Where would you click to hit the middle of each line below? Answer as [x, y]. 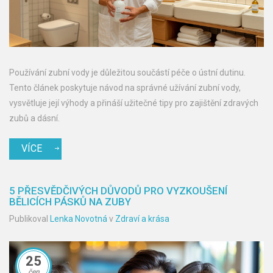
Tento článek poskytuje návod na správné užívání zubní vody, [125, 88]
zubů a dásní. [34, 119]
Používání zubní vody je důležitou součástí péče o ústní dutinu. [127, 73]
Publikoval [30, 219]
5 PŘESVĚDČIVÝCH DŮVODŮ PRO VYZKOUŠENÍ [118, 191]
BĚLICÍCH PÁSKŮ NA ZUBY [70, 202]
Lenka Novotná [79, 219]
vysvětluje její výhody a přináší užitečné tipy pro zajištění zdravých [134, 103]
